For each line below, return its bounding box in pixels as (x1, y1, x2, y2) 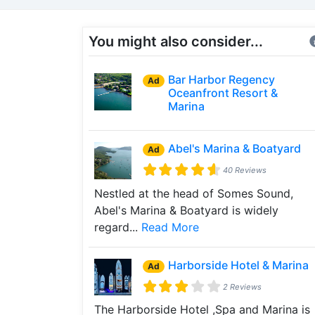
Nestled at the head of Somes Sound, (94, 186, 293, 200)
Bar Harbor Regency (167, 72, 275, 86)
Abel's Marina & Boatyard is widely (94, 202, 278, 217)
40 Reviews (222, 165, 266, 175)
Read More (141, 219, 199, 234)
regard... (94, 219, 141, 234)
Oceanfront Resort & (167, 86, 278, 100)
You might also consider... (89, 33, 263, 50)
